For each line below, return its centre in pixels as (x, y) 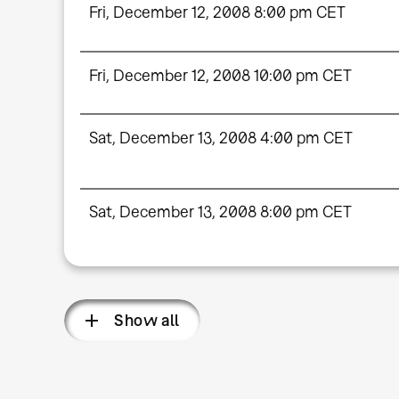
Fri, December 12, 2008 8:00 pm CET (217, 12)
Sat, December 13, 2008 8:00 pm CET (220, 212)
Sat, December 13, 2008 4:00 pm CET (220, 137)
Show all (147, 320)
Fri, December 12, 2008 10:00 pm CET (220, 75)
